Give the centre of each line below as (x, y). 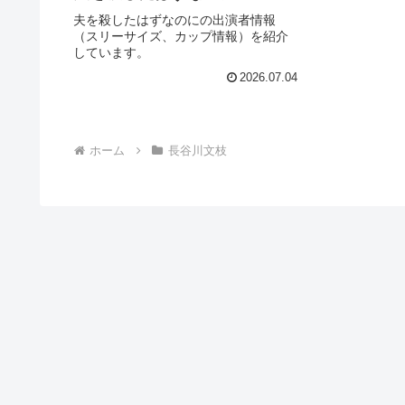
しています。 (111, 53)
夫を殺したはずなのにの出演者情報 (174, 20)
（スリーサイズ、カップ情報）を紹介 (181, 37)
